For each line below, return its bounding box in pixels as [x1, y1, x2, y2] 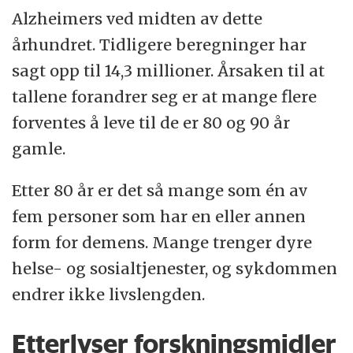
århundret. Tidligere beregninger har [12, 34, 307, 54]
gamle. [12, 138, 66, 158]
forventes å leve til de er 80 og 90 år [12, 112, 291, 132]
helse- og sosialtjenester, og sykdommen [12, 258, 338, 278]
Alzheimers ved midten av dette [12, 8, 263, 28]
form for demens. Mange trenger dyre [12, 232, 313, 252]
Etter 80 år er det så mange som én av [12, 180, 308, 200]
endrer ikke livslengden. [12, 284, 206, 304]
